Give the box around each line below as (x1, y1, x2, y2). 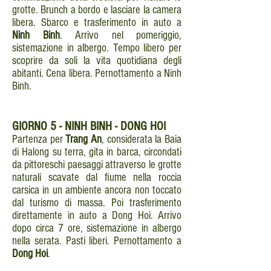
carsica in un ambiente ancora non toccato (12, 184, 181, 197)
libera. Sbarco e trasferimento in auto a (12, 16, 181, 29)
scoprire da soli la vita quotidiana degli (12, 54, 181, 67)
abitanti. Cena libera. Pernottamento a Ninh (12, 67, 181, 80)
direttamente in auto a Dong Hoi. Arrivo (12, 209, 181, 222)
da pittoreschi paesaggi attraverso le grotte (12, 158, 181, 171)
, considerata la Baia (102, 133, 182, 146)
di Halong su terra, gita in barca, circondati (12, 146, 181, 158)
